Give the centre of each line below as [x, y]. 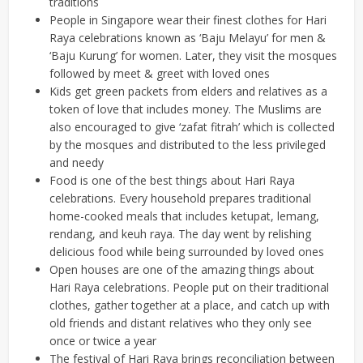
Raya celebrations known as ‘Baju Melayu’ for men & [188, 37]
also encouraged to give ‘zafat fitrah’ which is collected [192, 126]
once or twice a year [103, 340]
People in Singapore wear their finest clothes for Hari [188, 19]
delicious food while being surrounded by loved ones [187, 251]
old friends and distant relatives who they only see [181, 322]
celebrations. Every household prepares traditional [181, 198]
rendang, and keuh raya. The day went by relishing [181, 233]
